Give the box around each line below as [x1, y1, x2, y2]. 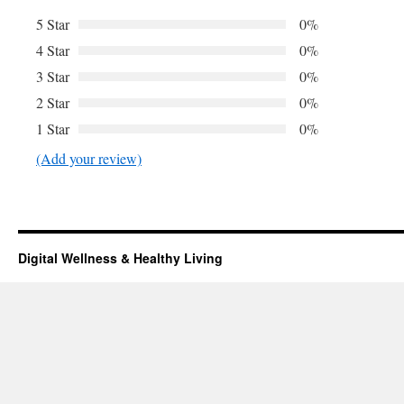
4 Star [36, 41, 69, 60]
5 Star [36, 14, 69, 34]
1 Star [36, 119, 69, 139]
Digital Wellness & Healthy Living [18, 249, 223, 268]
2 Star [36, 93, 69, 113]
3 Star [36, 67, 69, 87]
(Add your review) [36, 149, 142, 169]
